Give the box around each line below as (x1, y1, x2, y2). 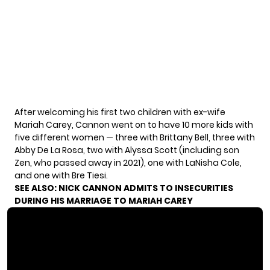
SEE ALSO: (14, 182, 58, 195)
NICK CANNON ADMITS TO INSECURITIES (58, 182, 233, 195)
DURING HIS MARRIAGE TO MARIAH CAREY (14, 195, 193, 207)
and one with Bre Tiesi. (14, 169, 108, 182)
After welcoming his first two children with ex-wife (14, 106, 225, 119)
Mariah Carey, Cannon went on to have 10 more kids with (14, 119, 253, 131)
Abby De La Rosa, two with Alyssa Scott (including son (14, 144, 239, 157)
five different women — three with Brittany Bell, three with (14, 131, 255, 144)
